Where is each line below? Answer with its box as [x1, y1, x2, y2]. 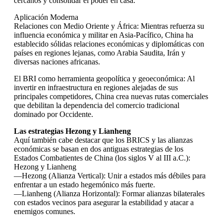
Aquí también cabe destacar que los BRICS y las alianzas [14, 135, 193, 144]
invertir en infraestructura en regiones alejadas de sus [14, 83, 178, 92]
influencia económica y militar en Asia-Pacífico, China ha [14, 30, 193, 39]
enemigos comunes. [14, 207, 75, 216]
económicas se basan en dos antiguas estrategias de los [14, 144, 183, 153]
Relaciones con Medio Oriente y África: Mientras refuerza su [14, 21, 204, 30]
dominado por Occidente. [14, 110, 93, 118]
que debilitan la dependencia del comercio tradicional [14, 101, 179, 110]
